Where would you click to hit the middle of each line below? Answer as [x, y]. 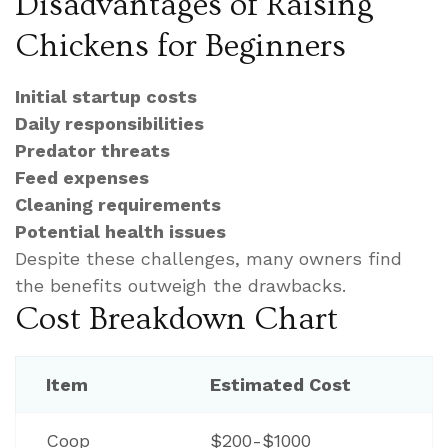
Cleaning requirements [118, 204]
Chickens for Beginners [180, 45]
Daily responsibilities [109, 123]
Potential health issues [120, 231]
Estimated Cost [280, 384]
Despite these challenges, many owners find [208, 258]
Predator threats [92, 150]
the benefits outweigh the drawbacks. [180, 285]
